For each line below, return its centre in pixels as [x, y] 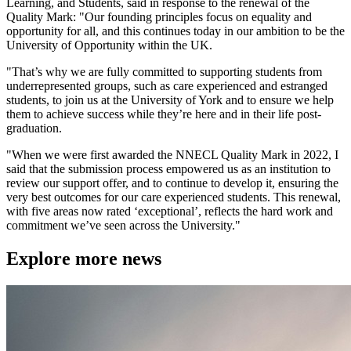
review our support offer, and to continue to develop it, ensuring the [172, 183]
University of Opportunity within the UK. [109, 45]
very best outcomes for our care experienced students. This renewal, [174, 197]
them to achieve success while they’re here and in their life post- [164, 114]
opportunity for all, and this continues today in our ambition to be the [175, 31]
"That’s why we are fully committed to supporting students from [164, 71]
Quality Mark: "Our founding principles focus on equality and [159, 16]
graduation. [34, 128]
